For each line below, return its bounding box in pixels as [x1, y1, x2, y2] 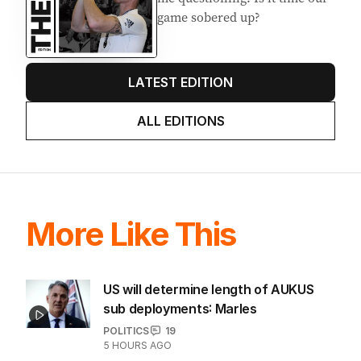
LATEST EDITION [128, 73, 233, 90]
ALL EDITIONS [136, 112, 225, 129]
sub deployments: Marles [103, 300, 257, 317]
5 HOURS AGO [103, 338, 172, 351]
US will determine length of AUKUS [103, 280, 314, 297]
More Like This [26, 214, 236, 254]
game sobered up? [157, 8, 260, 27]
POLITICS [103, 324, 149, 337]
